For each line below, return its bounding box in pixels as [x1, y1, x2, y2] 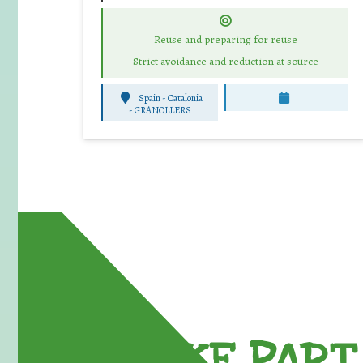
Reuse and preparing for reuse [153, 31, 297, 47]
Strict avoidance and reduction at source [132, 53, 318, 69]
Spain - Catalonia [139, 91, 203, 105]
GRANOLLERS [135, 103, 192, 117]
